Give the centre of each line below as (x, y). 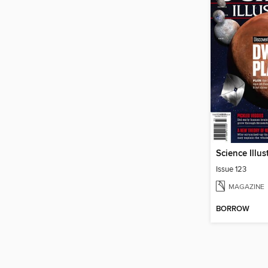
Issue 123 (231, 170)
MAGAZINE (246, 187)
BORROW (233, 209)
